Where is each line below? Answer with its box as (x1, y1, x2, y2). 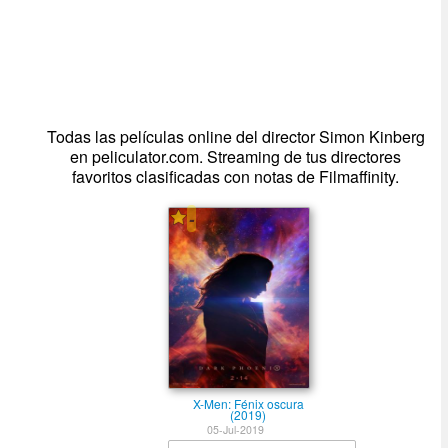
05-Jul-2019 (207, 422, 265, 437)
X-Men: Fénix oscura (192, 395, 304, 412)
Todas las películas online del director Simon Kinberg (46, 125, 425, 148)
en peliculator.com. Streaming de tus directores (70, 145, 402, 168)
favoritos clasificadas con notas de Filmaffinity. (72, 165, 400, 188)
